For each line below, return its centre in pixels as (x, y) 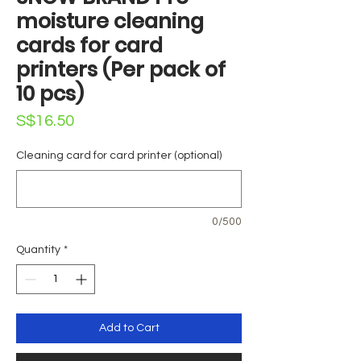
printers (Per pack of (121, 70)
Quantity (38, 250)
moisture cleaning (110, 22)
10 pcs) (50, 94)
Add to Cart (129, 328)
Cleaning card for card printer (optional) (119, 156)
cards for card (89, 46)
